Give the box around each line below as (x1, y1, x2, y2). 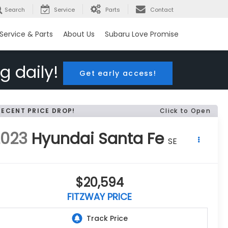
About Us (63, 29, 95, 40)
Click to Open (160, 106, 211, 116)
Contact (150, 6, 174, 14)
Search (5, 6, 25, 14)
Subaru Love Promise (105, 29, 179, 40)
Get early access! (79, 68, 157, 79)
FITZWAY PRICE (67, 190, 132, 204)
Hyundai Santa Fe (32, 128, 164, 150)
